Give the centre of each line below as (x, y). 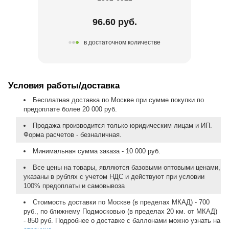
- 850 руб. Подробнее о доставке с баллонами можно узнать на (122, 220)
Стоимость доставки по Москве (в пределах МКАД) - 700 (121, 202)
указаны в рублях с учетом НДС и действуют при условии (114, 176)
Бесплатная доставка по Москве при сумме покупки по (118, 100)
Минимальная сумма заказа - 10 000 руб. (96, 151)
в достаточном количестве (122, 43)
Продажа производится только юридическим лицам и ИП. (122, 125)
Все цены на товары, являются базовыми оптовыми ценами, (126, 167)
